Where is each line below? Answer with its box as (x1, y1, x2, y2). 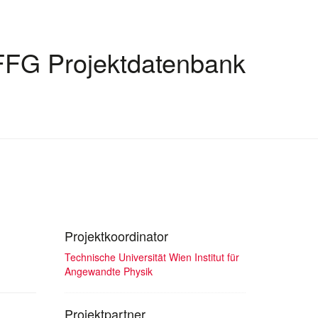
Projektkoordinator (65, 226, 168, 245)
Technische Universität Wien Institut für (65, 249, 239, 264)
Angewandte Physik (65, 263, 153, 278)
